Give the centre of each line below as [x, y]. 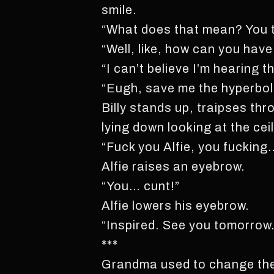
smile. [120, 10]
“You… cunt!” [141, 186]
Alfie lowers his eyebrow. [176, 206]
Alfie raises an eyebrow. [174, 166]
